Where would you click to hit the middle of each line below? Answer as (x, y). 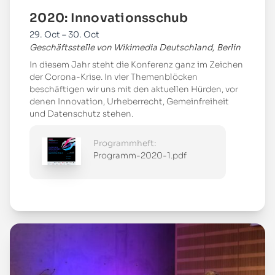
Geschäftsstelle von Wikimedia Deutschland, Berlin (135, 47)
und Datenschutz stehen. (81, 114)
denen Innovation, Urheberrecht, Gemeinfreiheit (129, 101)
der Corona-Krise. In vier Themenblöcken (114, 77)
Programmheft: (125, 143)
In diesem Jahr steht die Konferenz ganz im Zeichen (136, 64)
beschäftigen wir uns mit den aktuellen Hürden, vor (134, 89)
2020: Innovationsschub (109, 18)
